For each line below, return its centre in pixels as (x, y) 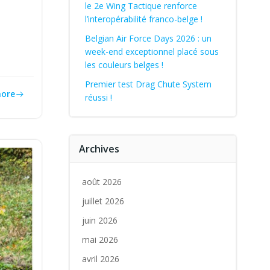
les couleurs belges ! (124, 65)
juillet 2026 (103, 201)
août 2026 (102, 182)
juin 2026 (99, 220)
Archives (99, 149)
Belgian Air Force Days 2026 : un (148, 38)
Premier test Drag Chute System (148, 84)
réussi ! (98, 97)
